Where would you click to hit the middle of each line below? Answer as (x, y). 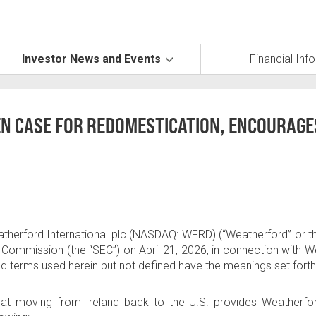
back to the (154, 302)
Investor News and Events (91, 59)
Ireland (103, 302)
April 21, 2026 (173, 250)
